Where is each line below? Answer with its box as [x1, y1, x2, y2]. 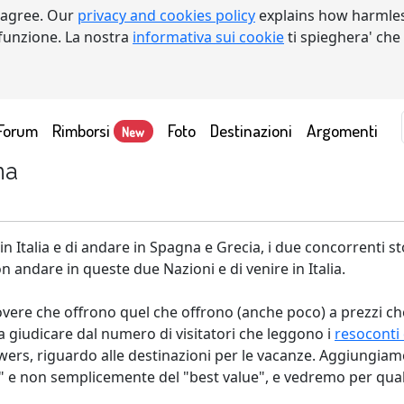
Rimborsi [52, 118, 114, 142]
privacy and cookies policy [78, 5, 255, 25]
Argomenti [306, 118, 378, 142]
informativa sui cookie [133, 27, 284, 47]
